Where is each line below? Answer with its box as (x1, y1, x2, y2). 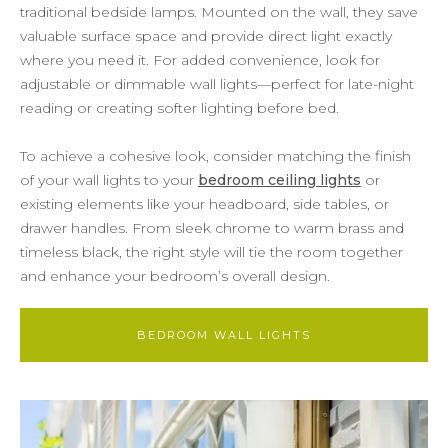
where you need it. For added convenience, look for (20, 50, 380, 69)
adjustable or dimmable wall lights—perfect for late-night (20, 74, 414, 93)
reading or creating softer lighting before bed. (20, 98, 339, 117)
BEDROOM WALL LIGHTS (137, 327, 311, 342)
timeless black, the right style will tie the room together (20, 242, 403, 261)
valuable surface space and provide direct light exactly (20, 26, 392, 45)
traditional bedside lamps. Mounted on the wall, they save (20, 2, 418, 21)
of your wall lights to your (20, 170, 198, 189)
